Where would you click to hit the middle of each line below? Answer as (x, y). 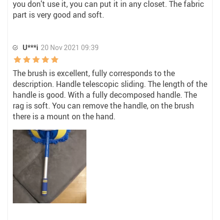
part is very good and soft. (58, 15)
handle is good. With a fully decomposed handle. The (105, 95)
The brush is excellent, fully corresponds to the (94, 73)
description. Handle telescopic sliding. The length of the (110, 84)
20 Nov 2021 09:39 (70, 47)
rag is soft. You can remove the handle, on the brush (103, 106)
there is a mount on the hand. (64, 116)
